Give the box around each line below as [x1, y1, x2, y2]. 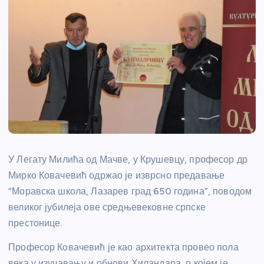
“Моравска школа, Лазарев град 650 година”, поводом [8, 186, 252, 197]
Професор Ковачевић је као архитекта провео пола [8, 242, 239, 253]
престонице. [8, 217, 62, 229]
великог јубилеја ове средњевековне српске [8, 202, 206, 213]
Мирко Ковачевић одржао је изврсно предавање [8, 170, 225, 181]
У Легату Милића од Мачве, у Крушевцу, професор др [8, 154, 247, 166]
